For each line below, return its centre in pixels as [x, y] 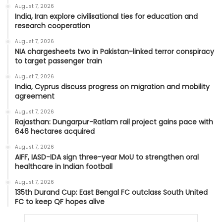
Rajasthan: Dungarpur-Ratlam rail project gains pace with [114, 122]
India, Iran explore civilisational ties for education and [106, 16]
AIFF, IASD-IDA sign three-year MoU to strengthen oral [107, 157]
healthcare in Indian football [64, 166]
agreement [35, 96]
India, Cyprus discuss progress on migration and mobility [112, 86]
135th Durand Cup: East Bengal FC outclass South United [111, 192]
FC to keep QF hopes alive [60, 201]
